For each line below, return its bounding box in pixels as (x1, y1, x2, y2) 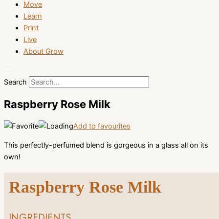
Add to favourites (73, 122, 131, 131)
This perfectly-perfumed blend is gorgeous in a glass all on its (4, 140, 208, 150)
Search (4, 77, 27, 87)
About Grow (23, 47, 64, 56)
